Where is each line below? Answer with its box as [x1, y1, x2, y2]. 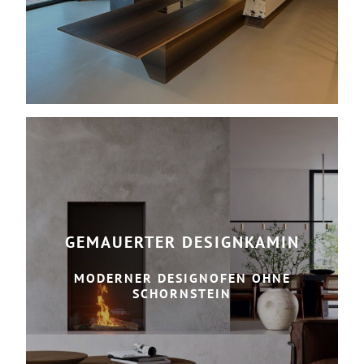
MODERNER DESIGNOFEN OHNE [73, 269, 291, 286]
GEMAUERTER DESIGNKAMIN [64, 231, 300, 252]
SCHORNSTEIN [132, 284, 232, 301]
